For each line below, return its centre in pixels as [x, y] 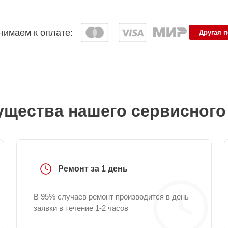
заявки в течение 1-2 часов [81, 208]
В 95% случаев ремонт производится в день [111, 197]
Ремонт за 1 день [93, 169]
